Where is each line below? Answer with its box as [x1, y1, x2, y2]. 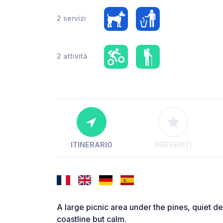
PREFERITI [154, 140, 192, 149]
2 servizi [57, 13, 86, 22]
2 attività [57, 51, 88, 60]
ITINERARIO [70, 140, 112, 149]
